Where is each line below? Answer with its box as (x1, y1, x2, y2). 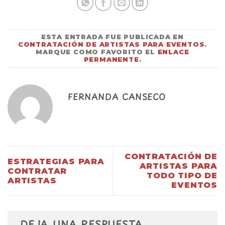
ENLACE (157, 48, 189, 56)
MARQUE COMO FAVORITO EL (36, 48, 158, 56)
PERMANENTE (83, 56, 139, 64)
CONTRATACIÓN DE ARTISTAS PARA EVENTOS (18, 41, 205, 49)
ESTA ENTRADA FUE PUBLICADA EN (41, 33, 184, 41)
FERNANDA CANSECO (68, 90, 166, 103)
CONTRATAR (8, 166, 67, 176)
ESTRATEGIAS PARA (8, 156, 104, 166)
